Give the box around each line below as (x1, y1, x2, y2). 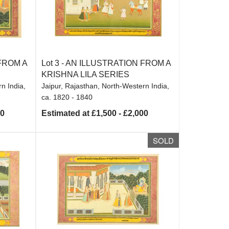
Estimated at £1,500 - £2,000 (41, 109, 149, 118)
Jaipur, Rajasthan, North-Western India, (41, 82, 170, 90)
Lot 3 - (41, 59, 66, 67)
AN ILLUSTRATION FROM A (65, 59, 171, 67)
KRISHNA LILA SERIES (41, 70, 130, 79)
